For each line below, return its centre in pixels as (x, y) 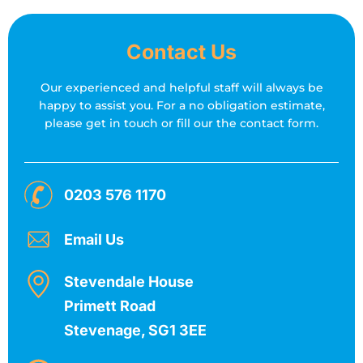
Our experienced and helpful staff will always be (181, 88)
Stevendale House (128, 282)
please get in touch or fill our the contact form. (181, 123)
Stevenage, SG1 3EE (135, 330)
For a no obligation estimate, (240, 105)
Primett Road (109, 306)
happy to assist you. (97, 105)
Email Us (94, 239)
